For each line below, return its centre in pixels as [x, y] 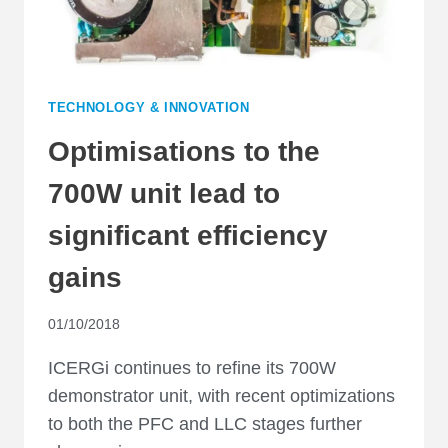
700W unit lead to [164, 193]
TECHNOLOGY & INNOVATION [149, 107]
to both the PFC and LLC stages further [205, 423]
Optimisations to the [184, 151]
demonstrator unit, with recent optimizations [221, 395]
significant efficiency [188, 235]
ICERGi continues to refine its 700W [192, 367]
